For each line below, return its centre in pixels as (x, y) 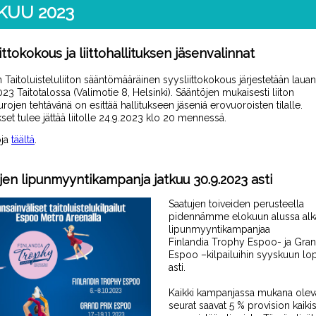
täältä (23, 140)
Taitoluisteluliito (40, 80)
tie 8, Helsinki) (139, 92)
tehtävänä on (58, 105)
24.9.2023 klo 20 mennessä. (164, 118)
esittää (105, 105)
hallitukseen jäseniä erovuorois (190, 105)
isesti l (261, 92)
